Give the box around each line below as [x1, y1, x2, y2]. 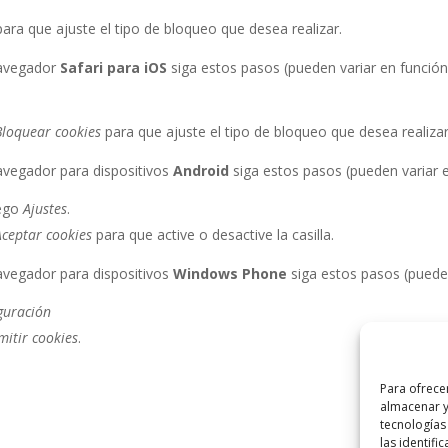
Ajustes [23, 199, 68, 219]
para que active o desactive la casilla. [92, 225, 335, 245]
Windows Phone [173, 264, 288, 284]
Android [173, 161, 230, 181]
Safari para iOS [60, 58, 168, 78]
